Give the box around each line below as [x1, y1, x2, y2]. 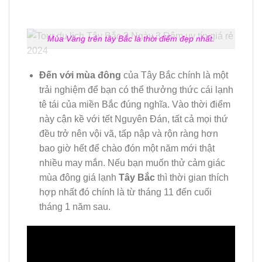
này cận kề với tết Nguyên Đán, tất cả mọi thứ [39, 113, 228, 124]
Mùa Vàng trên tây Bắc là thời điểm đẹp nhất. [47, 33, 215, 43]
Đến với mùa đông [39, 70, 121, 80]
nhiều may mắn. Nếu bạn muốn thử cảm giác [39, 157, 225, 168]
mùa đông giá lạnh [39, 172, 119, 182]
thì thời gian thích [154, 172, 229, 182]
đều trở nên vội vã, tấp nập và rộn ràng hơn [39, 128, 218, 139]
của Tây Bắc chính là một [120, 70, 228, 80]
